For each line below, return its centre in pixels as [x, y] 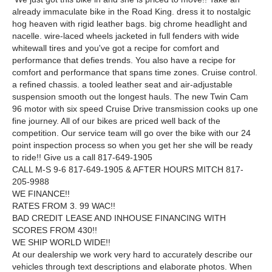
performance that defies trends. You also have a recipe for [124, 60]
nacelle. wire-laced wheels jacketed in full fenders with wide [126, 36]
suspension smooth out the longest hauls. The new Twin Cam [130, 97]
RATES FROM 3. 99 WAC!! [64, 206]
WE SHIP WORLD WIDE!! [61, 243]
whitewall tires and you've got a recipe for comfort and [116, 48]
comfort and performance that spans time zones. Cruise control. [135, 73]
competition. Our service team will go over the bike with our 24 [131, 133]
